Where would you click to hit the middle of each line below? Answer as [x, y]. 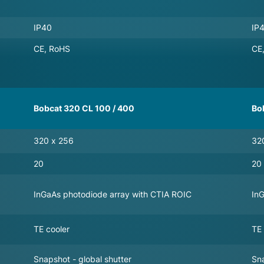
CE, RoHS [52, 48]
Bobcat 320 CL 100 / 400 [84, 108]
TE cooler [52, 229]
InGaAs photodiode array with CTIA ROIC [113, 194]
